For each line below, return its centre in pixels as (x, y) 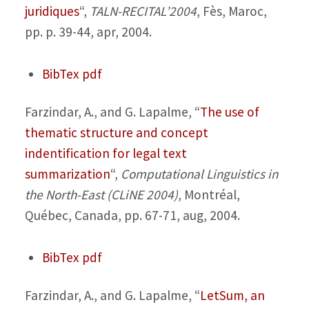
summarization (67, 174)
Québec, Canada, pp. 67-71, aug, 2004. (132, 216)
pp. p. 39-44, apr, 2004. (88, 32)
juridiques (52, 11)
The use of (229, 112)
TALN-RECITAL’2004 (143, 11)
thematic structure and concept (116, 133)
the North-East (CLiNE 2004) (101, 195)
